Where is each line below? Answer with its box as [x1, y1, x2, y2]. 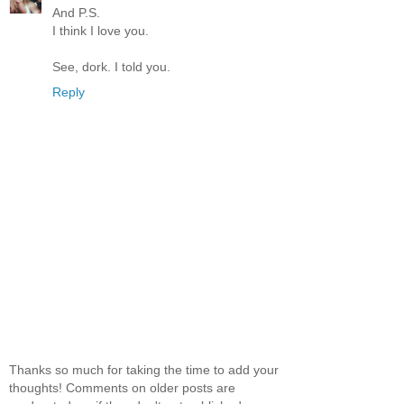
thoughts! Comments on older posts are [9, 380, 235, 395]
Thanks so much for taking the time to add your [9, 362, 279, 377]
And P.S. [52, 5, 100, 21]
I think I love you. [52, 23, 149, 39]
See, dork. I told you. [52, 60, 170, 75]
